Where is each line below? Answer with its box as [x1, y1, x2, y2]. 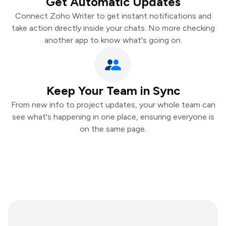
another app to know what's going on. [44, 35, 182, 45]
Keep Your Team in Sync [46, 83, 180, 98]
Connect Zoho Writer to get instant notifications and [15, 11, 211, 21]
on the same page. [80, 124, 146, 134]
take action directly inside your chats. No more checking [11, 23, 215, 33]
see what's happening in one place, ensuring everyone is [12, 112, 214, 122]
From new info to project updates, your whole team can [11, 100, 215, 109]
